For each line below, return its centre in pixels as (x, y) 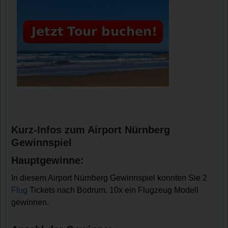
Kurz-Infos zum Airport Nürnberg (91, 130)
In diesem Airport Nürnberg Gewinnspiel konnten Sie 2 (109, 178)
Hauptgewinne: (48, 160)
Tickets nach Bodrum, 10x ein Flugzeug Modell (113, 190)
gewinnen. (30, 202)
